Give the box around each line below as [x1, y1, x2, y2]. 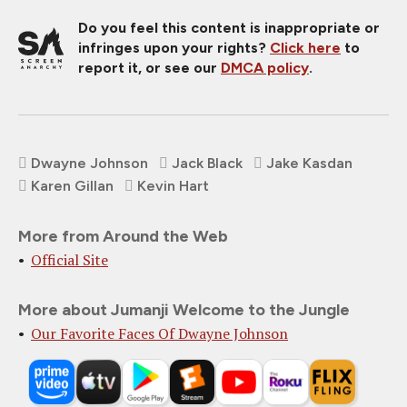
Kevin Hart [137, 176, 209, 194]
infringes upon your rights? [78, 38, 270, 56]
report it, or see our [78, 58, 221, 76]
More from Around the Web [18, 225, 228, 246]
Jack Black [172, 154, 243, 172]
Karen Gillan [31, 176, 114, 194]
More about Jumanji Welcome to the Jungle [18, 299, 350, 320]
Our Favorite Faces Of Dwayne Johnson [31, 323, 288, 343]
